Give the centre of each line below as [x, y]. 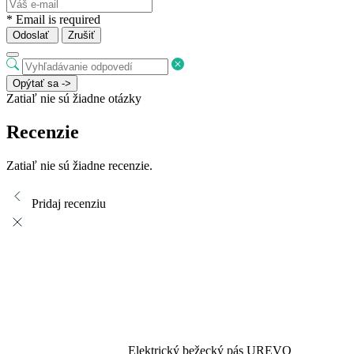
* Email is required [53, 20]
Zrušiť [81, 36]
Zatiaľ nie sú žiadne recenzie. [79, 165]
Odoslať [31, 36]
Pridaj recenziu [69, 203]
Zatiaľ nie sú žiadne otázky [74, 99]
